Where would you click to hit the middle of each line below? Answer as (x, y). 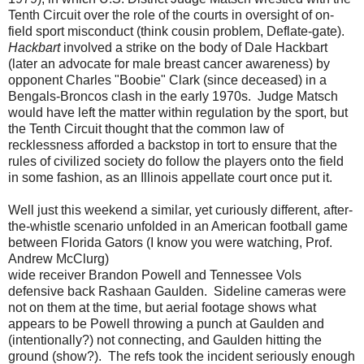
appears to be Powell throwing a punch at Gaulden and (166, 323)
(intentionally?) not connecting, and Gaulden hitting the (165, 340)
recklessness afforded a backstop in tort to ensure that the (173, 145)
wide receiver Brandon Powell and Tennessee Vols (155, 275)
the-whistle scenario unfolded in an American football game (178, 226)
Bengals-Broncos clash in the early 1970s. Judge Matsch (173, 96)
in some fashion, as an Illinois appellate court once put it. (170, 177)
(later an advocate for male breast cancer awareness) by (169, 63)
